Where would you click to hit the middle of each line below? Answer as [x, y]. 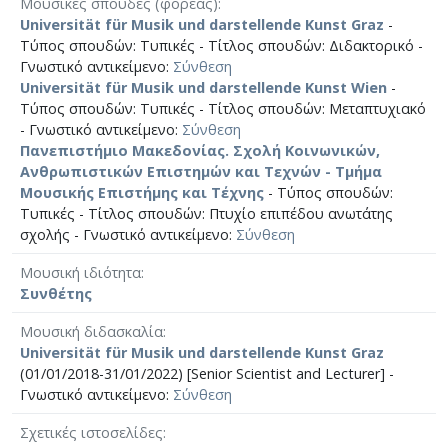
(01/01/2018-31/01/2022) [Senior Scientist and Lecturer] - [207, 373]
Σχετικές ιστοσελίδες [91, 432]
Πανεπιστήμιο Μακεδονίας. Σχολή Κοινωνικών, [200, 150]
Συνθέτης [56, 293]
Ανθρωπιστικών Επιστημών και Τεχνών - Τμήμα [201, 171]
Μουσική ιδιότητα [80, 272]
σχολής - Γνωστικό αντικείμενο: [128, 234]
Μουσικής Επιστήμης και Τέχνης [142, 192]
